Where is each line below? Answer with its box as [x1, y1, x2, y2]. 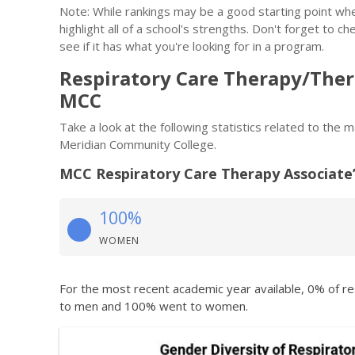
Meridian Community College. [59, 136, 216, 152]
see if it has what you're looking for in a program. [59, 38, 324, 54]
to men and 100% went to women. [59, 298, 248, 314]
